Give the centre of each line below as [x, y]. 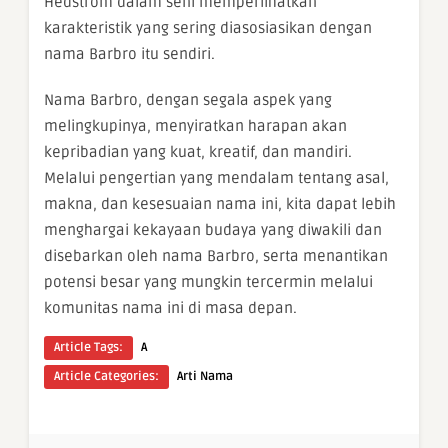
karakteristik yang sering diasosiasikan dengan [208, 28]
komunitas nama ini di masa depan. [170, 308]
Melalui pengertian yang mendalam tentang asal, [216, 178]
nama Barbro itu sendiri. [129, 54]
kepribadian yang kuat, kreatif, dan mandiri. [198, 152]
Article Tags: [88, 347]
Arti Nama [205, 376]
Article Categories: [106, 376]
